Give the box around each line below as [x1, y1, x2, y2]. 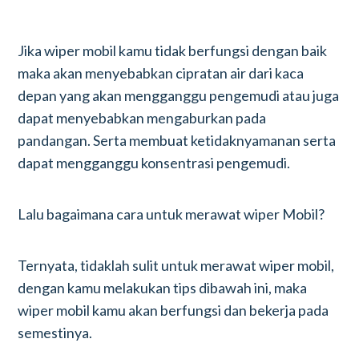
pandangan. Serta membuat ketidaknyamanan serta [18, 131, 337, 149]
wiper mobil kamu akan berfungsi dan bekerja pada [18, 301, 329, 319]
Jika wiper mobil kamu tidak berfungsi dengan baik [18, 42, 328, 59]
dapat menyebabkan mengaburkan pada [18, 109, 267, 127]
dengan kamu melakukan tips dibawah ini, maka [18, 279, 308, 296]
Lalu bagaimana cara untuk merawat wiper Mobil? [18, 205, 325, 223]
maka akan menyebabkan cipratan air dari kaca [18, 64, 305, 82]
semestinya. [18, 324, 95, 341]
